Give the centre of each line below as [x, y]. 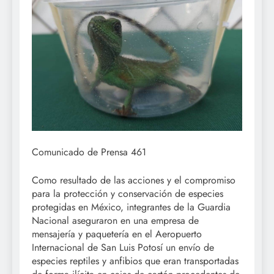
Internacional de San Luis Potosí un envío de [123, 247]
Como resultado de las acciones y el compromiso [134, 180]
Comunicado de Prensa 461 [89, 152]
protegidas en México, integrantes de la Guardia [131, 207]
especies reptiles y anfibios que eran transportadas [135, 261]
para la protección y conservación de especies [128, 193]
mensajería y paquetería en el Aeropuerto [117, 234]
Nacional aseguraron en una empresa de [115, 220]
